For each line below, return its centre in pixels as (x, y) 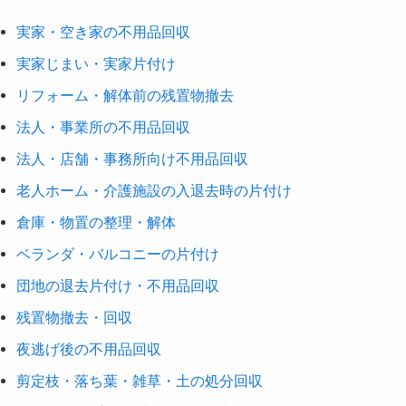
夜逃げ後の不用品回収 (88, 348)
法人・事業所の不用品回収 (103, 126)
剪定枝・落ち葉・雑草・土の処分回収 (139, 380)
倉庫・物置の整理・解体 (96, 222)
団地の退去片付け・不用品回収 (117, 285)
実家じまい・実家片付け (96, 63)
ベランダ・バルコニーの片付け (117, 253)
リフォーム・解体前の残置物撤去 (125, 95)
